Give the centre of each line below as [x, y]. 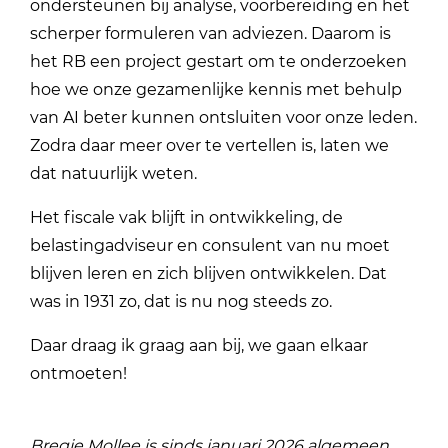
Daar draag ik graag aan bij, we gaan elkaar [199, 345]
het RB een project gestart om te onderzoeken [219, 61]
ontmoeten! [83, 373]
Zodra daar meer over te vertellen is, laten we [210, 145]
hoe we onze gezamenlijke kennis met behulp [216, 89]
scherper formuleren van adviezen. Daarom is [211, 33]
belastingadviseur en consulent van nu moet [210, 245]
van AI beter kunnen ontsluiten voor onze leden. [224, 117]
